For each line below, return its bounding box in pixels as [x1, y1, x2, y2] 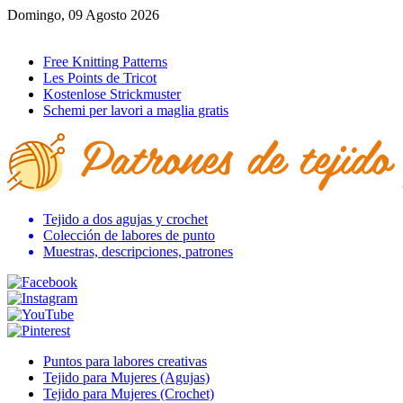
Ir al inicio [7, 23, 65, 39]
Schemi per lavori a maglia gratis [43, 103, 228, 118]
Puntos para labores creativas [43, 354, 207, 369]
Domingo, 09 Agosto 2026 [7, 7, 159, 22]
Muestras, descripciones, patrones [43, 244, 233, 259]
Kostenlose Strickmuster [43, 86, 181, 102]
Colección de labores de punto [43, 228, 215, 243]
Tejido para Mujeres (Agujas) [43, 370, 210, 385]
